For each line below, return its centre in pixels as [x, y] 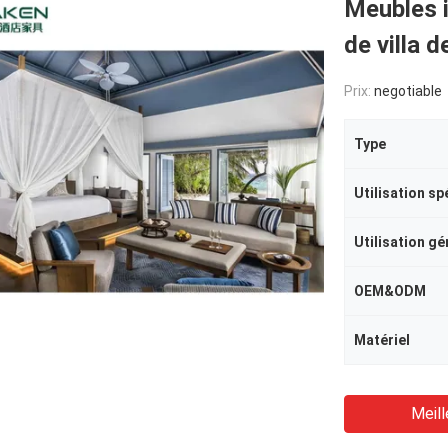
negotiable [408, 91]
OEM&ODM [390, 291]
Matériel [382, 340]
